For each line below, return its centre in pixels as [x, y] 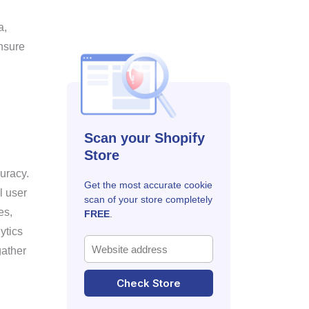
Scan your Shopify [145, 138]
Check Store [149, 283]
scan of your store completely [149, 199]
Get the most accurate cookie [149, 185]
